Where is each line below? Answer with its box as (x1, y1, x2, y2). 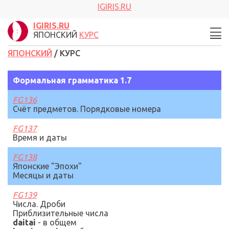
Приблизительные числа (13, 209, 108, 218)
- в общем (38, 218, 77, 227)
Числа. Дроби (13, 199, 65, 209)
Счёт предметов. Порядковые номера (13, 104, 161, 113)
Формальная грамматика (13, 76, 118, 85)
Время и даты (13, 133, 67, 142)
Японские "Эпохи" (13, 162, 82, 171)
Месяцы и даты (13, 171, 74, 180)
